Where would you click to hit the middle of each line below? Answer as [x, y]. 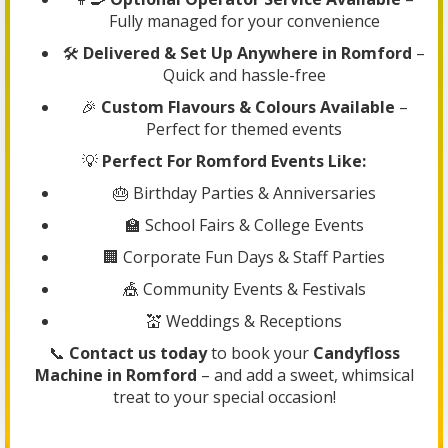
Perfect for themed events [244, 128]
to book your [259, 352]
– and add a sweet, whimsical [305, 374]
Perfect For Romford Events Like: [234, 160]
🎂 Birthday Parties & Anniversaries [244, 192]
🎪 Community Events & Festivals [244, 288]
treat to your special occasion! [224, 396]
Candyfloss [356, 352]
